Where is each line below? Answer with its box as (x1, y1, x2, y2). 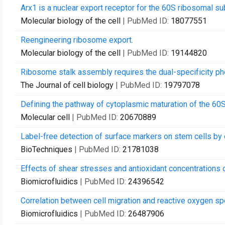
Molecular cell (21, 113, 70, 122)
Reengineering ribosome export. (21, 35, 133, 45)
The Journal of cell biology (21, 80, 114, 90)
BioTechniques (21, 145, 72, 154)
